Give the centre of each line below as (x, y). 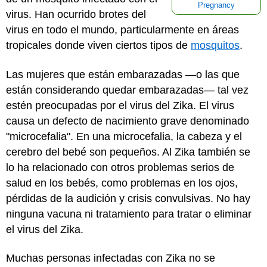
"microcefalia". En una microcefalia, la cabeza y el (124, 136)
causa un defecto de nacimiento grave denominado (128, 121)
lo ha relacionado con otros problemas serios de (120, 167)
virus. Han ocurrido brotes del (76, 14)
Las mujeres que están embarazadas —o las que (123, 74)
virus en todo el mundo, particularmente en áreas (122, 30)
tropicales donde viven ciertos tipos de (98, 45)
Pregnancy (216, 5)
